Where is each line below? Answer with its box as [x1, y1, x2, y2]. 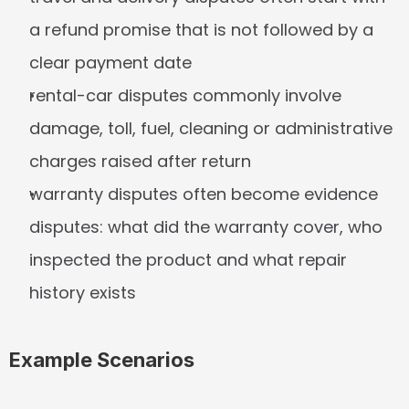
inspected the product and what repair [29, 248, 347, 271]
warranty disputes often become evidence [29, 183, 378, 205]
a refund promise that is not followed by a [29, 18, 373, 41]
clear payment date [29, 51, 192, 74]
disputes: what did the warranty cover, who [29, 215, 383, 238]
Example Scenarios [9, 348, 194, 372]
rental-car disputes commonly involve [29, 84, 341, 107]
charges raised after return [29, 150, 251, 173]
